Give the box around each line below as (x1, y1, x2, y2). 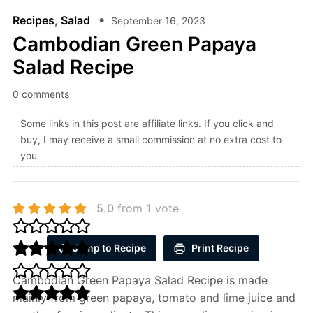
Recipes (12, 13, 54, 27)
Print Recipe (189, 241, 249, 254)
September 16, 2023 (110, 14, 205, 27)
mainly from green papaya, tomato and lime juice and (12, 290, 296, 305)
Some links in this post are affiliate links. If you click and (20, 117, 274, 129)
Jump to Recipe (73, 241, 146, 254)
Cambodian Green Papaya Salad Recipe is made (12, 272, 268, 287)
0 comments (12, 87, 69, 100)
